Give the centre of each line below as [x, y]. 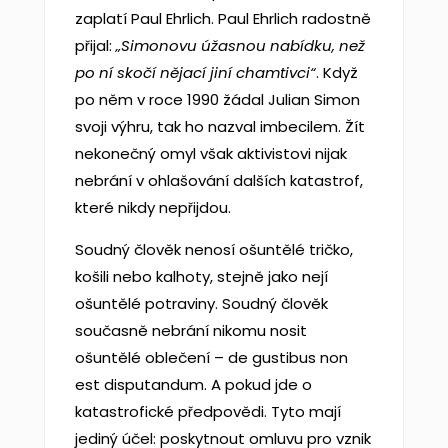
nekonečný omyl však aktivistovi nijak [210, 153]
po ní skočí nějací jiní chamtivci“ [195, 72]
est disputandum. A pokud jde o [193, 384]
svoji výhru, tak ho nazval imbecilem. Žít [219, 126]
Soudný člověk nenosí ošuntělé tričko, [213, 249]
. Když [336, 72]
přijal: [95, 45]
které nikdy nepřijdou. [152, 207]
